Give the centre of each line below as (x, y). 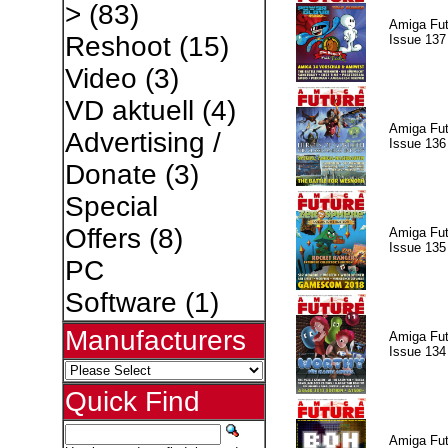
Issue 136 (417, 143)
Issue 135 (417, 247)
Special (111, 206)
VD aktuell (129, 110)
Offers (102, 238)
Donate (110, 174)
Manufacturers (155, 340)
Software (120, 302)
